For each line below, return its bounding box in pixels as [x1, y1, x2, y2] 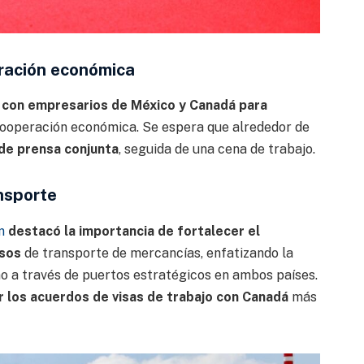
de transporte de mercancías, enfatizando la [20, 245, 293, 261]
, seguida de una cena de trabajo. [118, 141, 315, 158]
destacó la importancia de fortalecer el [7, 223, 260, 239]
